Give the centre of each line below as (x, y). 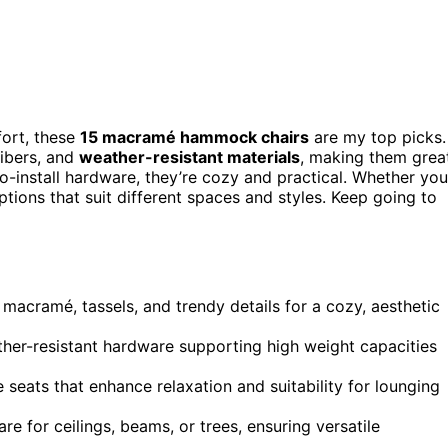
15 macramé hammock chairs (194, 137)
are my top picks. (377, 137)
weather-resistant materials (189, 157)
